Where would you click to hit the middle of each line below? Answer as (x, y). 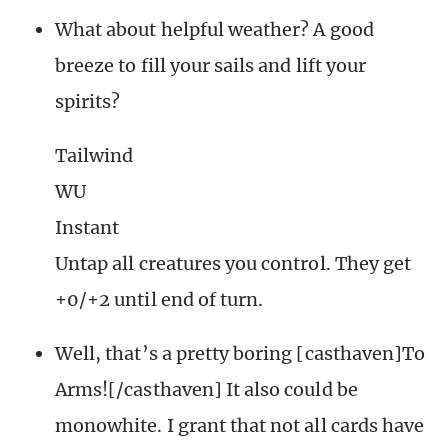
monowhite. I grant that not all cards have (240, 426)
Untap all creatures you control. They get (233, 264)
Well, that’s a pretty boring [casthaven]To (240, 354)
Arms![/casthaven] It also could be (206, 390)
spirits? (88, 102)
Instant (87, 228)
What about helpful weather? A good (214, 30)
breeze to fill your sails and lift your (210, 66)
